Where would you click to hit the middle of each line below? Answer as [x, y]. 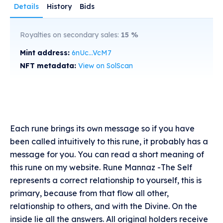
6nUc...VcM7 [92, 53]
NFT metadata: [49, 66]
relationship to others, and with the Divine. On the [104, 206]
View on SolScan [106, 66]
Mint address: [46, 53]
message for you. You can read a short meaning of [107, 155]
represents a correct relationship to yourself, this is [106, 180]
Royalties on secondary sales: [70, 35]
